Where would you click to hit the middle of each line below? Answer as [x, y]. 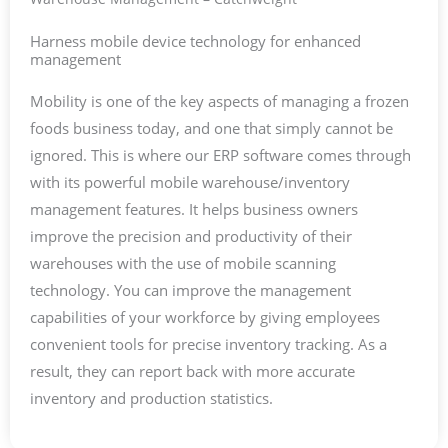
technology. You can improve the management [190, 290]
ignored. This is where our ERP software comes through [220, 155]
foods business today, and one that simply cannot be [211, 128]
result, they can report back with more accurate [192, 371]
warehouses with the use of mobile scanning [183, 263]
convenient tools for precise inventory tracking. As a [208, 344]
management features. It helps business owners [194, 209]
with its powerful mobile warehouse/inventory [190, 182]
